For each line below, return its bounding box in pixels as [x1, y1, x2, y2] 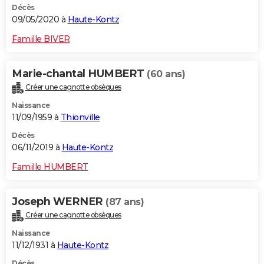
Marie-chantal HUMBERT [12, 67, 147, 81]
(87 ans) [105, 196, 144, 207]
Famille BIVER [12, 34, 70, 45]
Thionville [60, 111, 100, 123]
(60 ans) [147, 68, 185, 80]
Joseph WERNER [12, 194, 105, 208]
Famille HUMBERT [12, 161, 88, 172]
